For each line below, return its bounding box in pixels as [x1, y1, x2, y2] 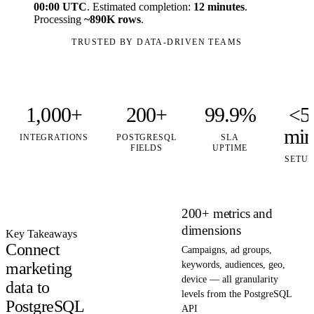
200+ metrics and [181, 206, 273, 221]
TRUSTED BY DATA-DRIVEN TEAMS [71, 37, 243, 48]
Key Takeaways [6, 228, 77, 240]
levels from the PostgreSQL [181, 289, 292, 300]
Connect [6, 240, 60, 259]
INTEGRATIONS [20, 132, 89, 143]
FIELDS [130, 143, 163, 153]
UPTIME [212, 143, 248, 153]
